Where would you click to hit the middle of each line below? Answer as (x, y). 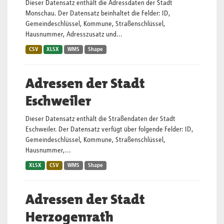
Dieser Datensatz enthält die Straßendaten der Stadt (100, 119)
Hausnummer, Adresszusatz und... (74, 34)
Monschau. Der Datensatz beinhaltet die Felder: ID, (98, 13)
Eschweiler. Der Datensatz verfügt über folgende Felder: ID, (109, 129)
